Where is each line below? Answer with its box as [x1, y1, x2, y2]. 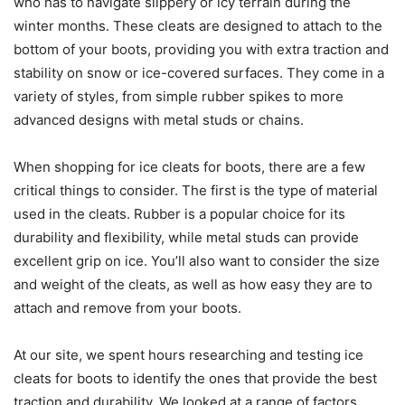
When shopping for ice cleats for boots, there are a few [14, 158, 365, 176]
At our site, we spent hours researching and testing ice [14, 346, 363, 364]
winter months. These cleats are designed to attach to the [14, 17, 382, 35]
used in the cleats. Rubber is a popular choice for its [14, 205, 345, 223]
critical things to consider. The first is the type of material [14, 182, 378, 200]
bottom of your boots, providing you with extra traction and [14, 41, 389, 59]
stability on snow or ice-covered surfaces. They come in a [14, 64, 384, 82]
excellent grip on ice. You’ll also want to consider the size [14, 252, 380, 270]
